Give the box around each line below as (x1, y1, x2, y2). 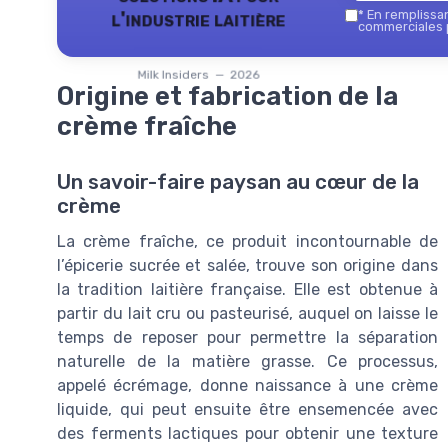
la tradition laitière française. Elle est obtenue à (57, 280, 438, 300)
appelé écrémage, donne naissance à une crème (57, 376, 438, 396)
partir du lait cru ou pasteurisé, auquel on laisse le (57, 304, 438, 324)
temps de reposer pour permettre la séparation (57, 328, 438, 348)
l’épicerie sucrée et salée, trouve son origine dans (57, 256, 438, 276)
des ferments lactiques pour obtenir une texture (57, 424, 438, 444)
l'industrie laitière (110, 6, 286, 31)
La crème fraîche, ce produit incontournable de (57, 232, 438, 252)
